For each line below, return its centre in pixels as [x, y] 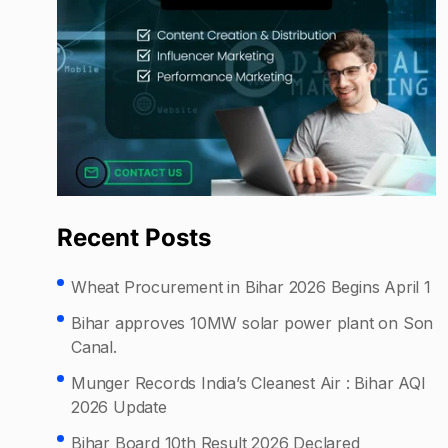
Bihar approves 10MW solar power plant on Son [252, 322]
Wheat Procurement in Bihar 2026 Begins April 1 [251, 286]
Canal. [94, 346]
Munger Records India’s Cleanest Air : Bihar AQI [248, 382]
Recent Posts [134, 237]
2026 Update [119, 406]
